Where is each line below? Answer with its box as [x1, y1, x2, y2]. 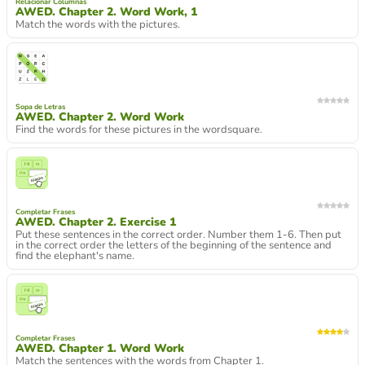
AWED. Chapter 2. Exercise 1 [15, 214, 176, 230]
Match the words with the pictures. [15, 17, 180, 32]
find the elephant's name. [15, 248, 134, 263]
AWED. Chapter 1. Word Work [15, 341, 184, 356]
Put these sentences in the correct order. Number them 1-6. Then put [15, 227, 341, 242]
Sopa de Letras [15, 102, 65, 112]
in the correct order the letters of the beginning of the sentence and [15, 238, 332, 253]
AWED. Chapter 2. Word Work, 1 [15, 4, 197, 20]
